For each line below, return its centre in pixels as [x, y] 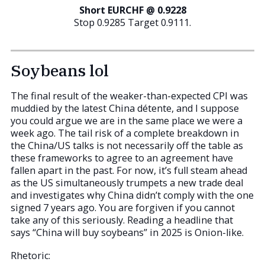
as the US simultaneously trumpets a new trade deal [127, 182]
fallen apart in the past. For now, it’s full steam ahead [129, 170]
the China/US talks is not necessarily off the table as [127, 145]
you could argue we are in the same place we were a [127, 120]
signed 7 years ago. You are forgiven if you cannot [123, 207]
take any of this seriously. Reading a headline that [122, 220]
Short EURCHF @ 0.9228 [132, 10]
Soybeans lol [60, 70]
